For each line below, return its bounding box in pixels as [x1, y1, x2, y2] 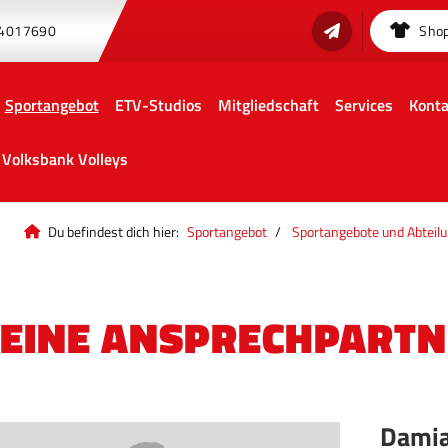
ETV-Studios [114, 93, 202, 117]
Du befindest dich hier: [48, 221, 179, 243]
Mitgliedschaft [217, 93, 319, 117]
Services [334, 93, 393, 117]
